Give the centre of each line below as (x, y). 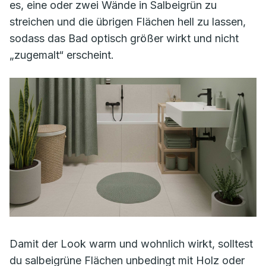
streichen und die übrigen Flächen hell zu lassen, (128, 22)
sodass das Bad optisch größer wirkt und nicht (124, 38)
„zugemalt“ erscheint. (62, 55)
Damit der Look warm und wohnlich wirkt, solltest (131, 243)
